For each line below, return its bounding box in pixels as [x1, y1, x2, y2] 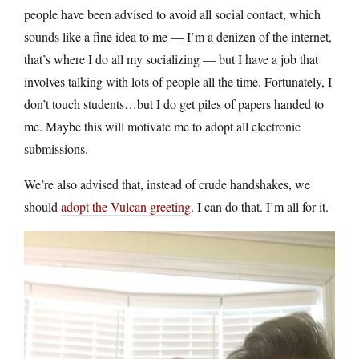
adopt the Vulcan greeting [61, 197, 191, 215]
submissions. [24, 139, 88, 157]
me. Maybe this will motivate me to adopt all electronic [24, 117, 301, 135]
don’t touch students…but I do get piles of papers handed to [24, 95, 324, 112]
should [24, 197, 61, 215]
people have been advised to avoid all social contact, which [24, 5, 321, 22]
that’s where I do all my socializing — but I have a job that [24, 50, 318, 67]
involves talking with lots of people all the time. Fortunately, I [24, 72, 332, 90]
